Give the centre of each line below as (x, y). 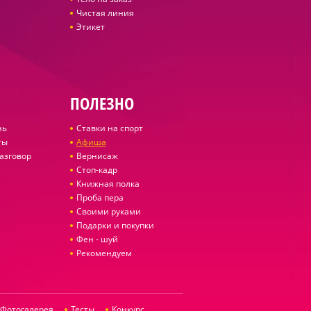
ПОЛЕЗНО (102, 103)
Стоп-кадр (96, 170)
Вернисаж (97, 156)
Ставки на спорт (109, 128)
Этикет (90, 27)
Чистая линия (105, 13)
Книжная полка (108, 184)
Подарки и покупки (115, 225)
